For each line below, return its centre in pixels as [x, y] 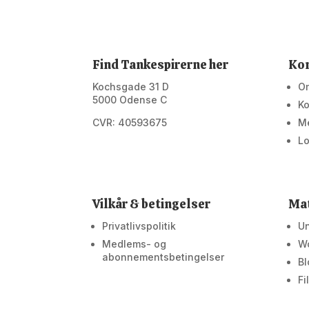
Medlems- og [134, 243]
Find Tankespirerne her [161, 65]
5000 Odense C [130, 100]
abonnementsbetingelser [163, 257]
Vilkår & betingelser [152, 203]
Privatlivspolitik [139, 226]
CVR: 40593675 [130, 123]
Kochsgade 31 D [131, 87]
